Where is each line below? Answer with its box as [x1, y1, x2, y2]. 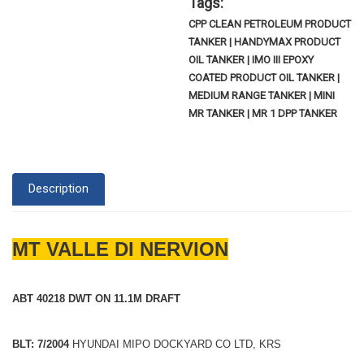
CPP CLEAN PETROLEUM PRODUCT [188, 18, 352, 30]
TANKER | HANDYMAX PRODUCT [188, 36, 341, 48]
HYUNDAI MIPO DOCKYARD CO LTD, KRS [69, 337, 281, 350]
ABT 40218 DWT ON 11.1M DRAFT [12, 292, 180, 305]
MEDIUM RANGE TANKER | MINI [188, 89, 336, 102]
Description [28, 181, 89, 197]
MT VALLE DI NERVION [12, 237, 228, 260]
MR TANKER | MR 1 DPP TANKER [188, 107, 338, 119]
